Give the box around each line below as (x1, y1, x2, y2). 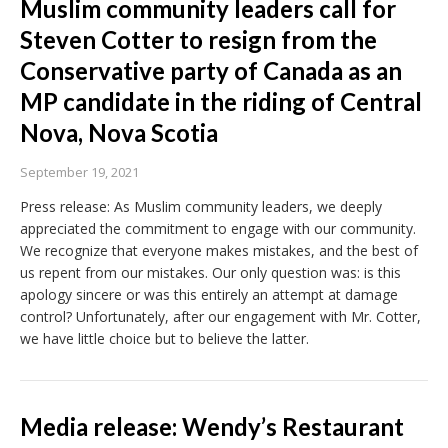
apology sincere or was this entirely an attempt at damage (20, 285, 398, 305)
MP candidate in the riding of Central (20, 87, 422, 117)
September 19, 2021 (20, 163, 139, 182)
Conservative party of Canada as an (20, 56, 402, 86)
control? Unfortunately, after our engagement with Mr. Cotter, (20, 307, 421, 327)
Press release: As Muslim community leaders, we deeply (20, 197, 382, 217)
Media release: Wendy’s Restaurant (20, 412, 404, 442)
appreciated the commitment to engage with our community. (20, 219, 416, 239)
